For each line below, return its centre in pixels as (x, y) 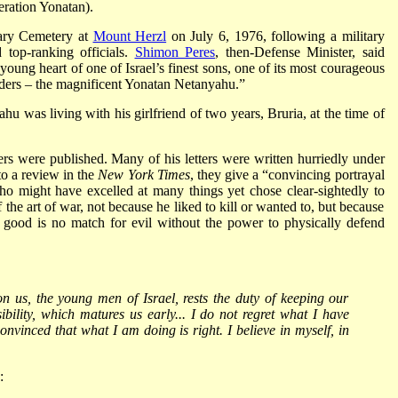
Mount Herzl (130, 36)
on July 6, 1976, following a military (275, 36)
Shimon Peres (175, 52)
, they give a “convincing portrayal (287, 174)
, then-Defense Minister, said (300, 52)
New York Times (144, 174)
